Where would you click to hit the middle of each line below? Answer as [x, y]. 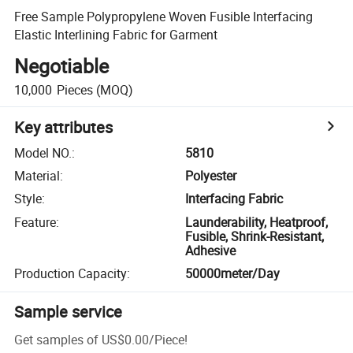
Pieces [74, 89]
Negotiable [62, 66]
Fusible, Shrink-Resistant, [255, 236]
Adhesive [211, 250]
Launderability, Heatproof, [257, 222]
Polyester [211, 176]
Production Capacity [71, 274]
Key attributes [64, 127]
